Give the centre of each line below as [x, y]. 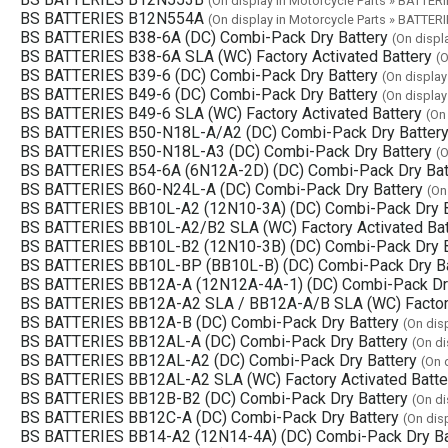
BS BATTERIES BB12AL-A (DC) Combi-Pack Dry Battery [214, 341]
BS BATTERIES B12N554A [112, 18]
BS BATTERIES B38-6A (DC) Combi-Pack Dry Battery [204, 37]
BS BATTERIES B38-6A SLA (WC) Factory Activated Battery [226, 56]
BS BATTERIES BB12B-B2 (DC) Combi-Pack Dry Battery [214, 398]
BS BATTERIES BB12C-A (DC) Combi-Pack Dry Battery [209, 417]
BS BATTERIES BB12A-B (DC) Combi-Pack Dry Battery [209, 322]
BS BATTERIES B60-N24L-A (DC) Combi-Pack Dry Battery [221, 189]
